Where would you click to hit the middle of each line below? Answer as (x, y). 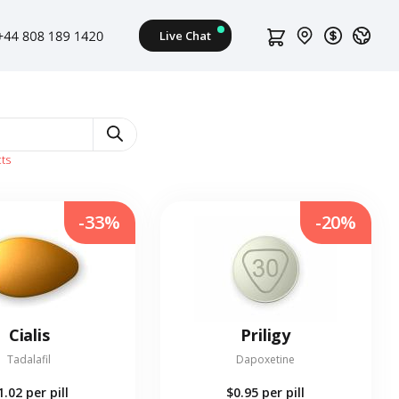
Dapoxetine (266, 360)
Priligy (266, 335)
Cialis (29, 335)
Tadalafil (29, 360)
